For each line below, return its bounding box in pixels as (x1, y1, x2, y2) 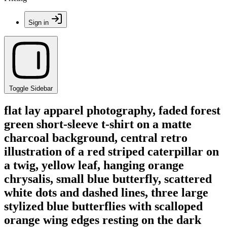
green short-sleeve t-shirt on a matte (4, 117, 192, 131)
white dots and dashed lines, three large (4, 185, 208, 199)
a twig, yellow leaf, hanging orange (4, 158, 184, 172)
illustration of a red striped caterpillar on (4, 144, 219, 158)
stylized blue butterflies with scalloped (4, 199, 203, 213)
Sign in (28, 19, 49, 26)
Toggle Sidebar (9, 85, 53, 92)
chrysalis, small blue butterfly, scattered (4, 172, 212, 185)
